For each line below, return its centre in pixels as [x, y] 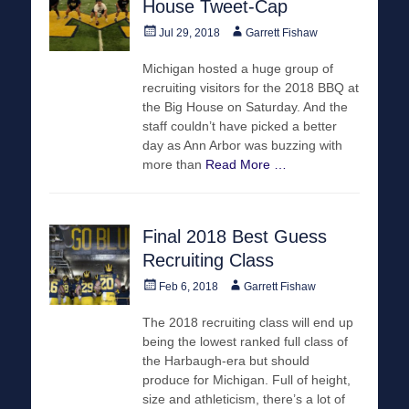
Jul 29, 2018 [189, 32]
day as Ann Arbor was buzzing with [242, 145]
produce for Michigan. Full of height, [246, 379]
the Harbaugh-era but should [226, 360]
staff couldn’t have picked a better [240, 126]
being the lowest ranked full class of [245, 341]
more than [174, 164]
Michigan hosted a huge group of [238, 68]
